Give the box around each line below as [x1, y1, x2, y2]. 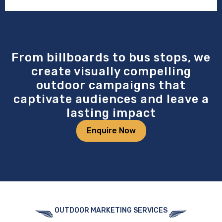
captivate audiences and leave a [13, 92, 209, 106]
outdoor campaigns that [36, 78, 186, 92]
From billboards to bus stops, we [11, 50, 211, 64]
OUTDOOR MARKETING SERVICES [55, 206, 167, 215]
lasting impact [66, 106, 156, 120]
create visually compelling [31, 64, 191, 78]
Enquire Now [86, 125, 136, 135]
